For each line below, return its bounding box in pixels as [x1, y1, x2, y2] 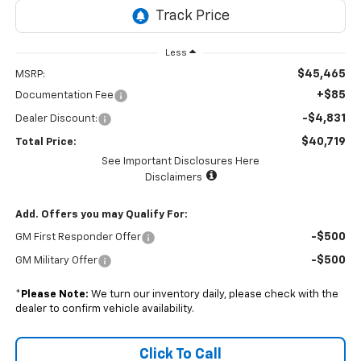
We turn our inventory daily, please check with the [88, 289, 338, 301]
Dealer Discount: [15, 114, 98, 125]
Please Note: [20, 289, 89, 301]
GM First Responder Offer [15, 232, 141, 243]
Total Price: [15, 137, 77, 148]
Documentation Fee [15, 90, 114, 102]
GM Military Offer [15, 255, 98, 267]
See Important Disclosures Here [102, 156, 259, 168]
